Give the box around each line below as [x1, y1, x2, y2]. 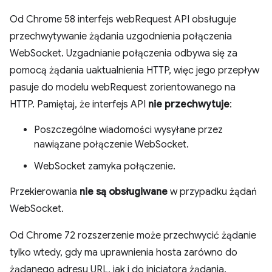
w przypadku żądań [168, 186, 257, 198]
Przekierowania [10, 186, 80, 198]
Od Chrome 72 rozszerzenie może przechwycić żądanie [10, 229, 256, 242]
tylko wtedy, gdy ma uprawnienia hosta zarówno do [10, 246, 237, 259]
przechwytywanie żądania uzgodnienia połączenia [10, 30, 232, 42]
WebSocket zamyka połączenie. [34, 160, 175, 172]
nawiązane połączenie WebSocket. [34, 138, 189, 151]
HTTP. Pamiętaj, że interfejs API [10, 98, 148, 110]
